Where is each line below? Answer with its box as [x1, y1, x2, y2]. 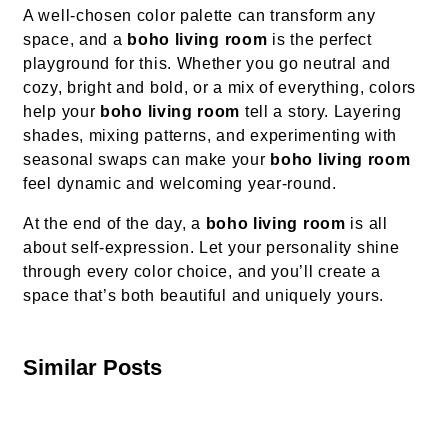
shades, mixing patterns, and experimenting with [23, 127, 397, 145]
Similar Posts [23, 354, 162, 380]
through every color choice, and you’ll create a [23, 263, 381, 281]
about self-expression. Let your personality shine [23, 239, 400, 257]
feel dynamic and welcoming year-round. [23, 175, 337, 193]
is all [345, 215, 388, 233]
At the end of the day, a [23, 215, 206, 233]
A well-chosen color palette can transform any [23, 7, 376, 25]
